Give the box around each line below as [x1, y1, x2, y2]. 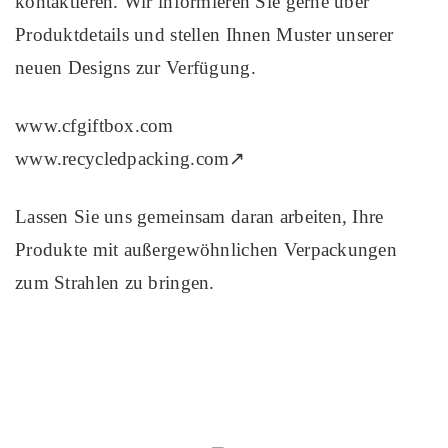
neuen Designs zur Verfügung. [15, 56, 256, 78]
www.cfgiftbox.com [15, 114, 174, 136]
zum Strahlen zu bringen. [15, 271, 215, 293]
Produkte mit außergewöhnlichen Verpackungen [15, 238, 398, 260]
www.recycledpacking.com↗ [15, 147, 246, 169]
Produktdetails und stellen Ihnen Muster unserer [15, 23, 394, 45]
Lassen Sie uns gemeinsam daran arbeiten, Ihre [15, 205, 384, 227]
